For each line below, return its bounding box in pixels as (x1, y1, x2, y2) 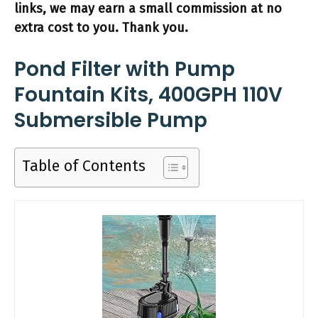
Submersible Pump (14, 106, 207, 134)
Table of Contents (22, 157, 146, 175)
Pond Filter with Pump (14, 55, 235, 83)
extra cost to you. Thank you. (14, 20, 188, 35)
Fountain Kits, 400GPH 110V (14, 81, 283, 109)
